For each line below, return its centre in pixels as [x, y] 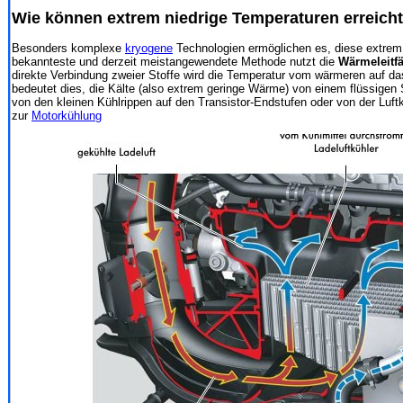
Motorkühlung [67, 115]
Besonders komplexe [68, 48]
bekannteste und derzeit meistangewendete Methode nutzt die [175, 61]
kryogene [149, 48]
